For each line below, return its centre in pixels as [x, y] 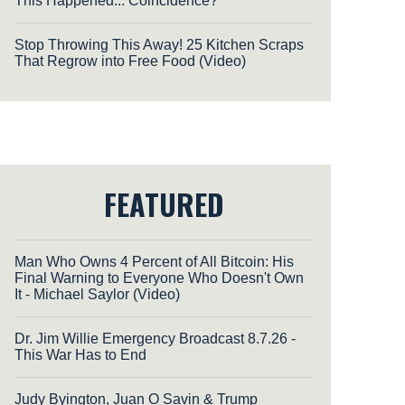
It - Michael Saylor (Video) [97, 294]
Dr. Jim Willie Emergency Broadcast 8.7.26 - [155, 338]
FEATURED [164, 203]
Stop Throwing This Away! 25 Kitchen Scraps [159, 44]
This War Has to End [80, 354]
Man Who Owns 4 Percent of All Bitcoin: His [154, 261]
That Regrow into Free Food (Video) [130, 61]
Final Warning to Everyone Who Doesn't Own [159, 278]
